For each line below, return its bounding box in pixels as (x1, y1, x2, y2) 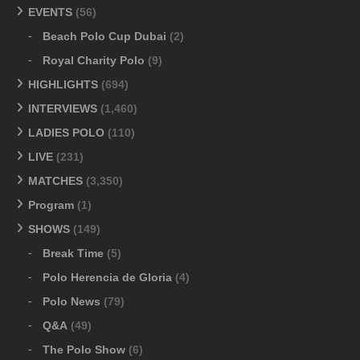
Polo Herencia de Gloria (43, 270, 172, 284)
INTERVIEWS (28, 101, 97, 115)
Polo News (43, 294, 100, 308)
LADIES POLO (28, 125, 104, 139)
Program (28, 198, 74, 211)
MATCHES (28, 174, 83, 187)
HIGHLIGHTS (28, 77, 98, 91)
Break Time (43, 246, 104, 260)
